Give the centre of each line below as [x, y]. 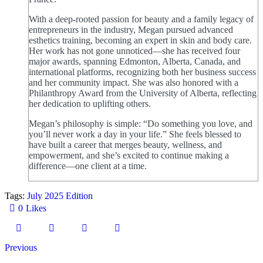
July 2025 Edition [60, 195]
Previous [21, 247]
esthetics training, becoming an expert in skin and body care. [140, 40]
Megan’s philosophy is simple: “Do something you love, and [141, 123]
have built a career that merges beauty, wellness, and [125, 144]
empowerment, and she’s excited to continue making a [129, 155]
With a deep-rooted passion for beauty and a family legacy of [141, 19]
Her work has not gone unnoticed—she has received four [134, 50]
